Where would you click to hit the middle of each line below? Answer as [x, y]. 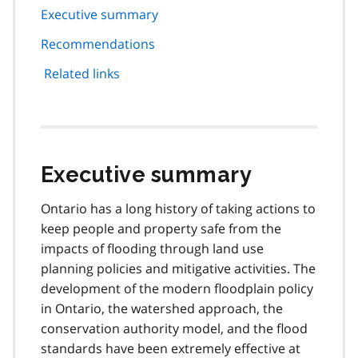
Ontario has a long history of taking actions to [178, 208]
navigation [190, 26]
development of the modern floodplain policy [177, 288]
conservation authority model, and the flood [174, 328]
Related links [82, 73]
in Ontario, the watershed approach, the [162, 308]
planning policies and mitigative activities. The [178, 268]
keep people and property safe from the [161, 228]
